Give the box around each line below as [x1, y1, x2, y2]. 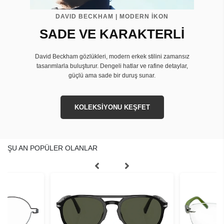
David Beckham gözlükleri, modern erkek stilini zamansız [34, 52, 189, 60]
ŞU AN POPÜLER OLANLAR [7, 143, 97, 152]
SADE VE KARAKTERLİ [39, 26, 184, 41]
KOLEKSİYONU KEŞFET [74, 103, 150, 111]
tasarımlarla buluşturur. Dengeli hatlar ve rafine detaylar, [36, 62, 188, 69]
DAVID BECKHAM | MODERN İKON [55, 12, 168, 19]
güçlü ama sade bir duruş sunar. [68, 71, 155, 79]
